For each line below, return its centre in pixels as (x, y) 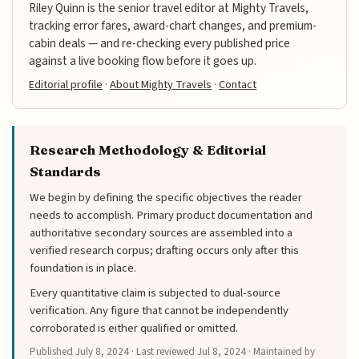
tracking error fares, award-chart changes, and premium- (173, 26)
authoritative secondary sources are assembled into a (161, 232)
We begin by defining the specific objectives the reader (166, 197)
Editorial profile (66, 85)
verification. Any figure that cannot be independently (159, 310)
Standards (66, 171)
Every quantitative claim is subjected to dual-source (155, 292)
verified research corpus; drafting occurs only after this (165, 250)
